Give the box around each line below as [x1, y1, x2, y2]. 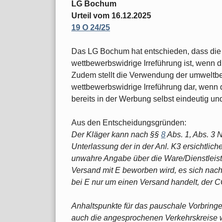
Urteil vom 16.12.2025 [71, 11, 151, 20]
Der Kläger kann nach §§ [71, 130, 161, 139]
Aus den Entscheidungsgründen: [71, 118, 186, 127]
